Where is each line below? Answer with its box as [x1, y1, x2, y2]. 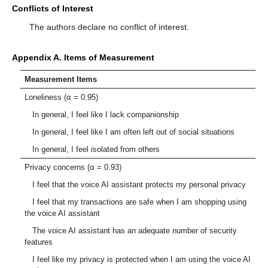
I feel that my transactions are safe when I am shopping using [25, 197, 247, 207]
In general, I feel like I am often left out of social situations [25, 127, 235, 137]
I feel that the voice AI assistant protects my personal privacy [25, 180, 246, 190]
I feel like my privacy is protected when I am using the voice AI [25, 255, 251, 264]
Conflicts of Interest [12, 4, 93, 14]
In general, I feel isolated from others [25, 145, 160, 154]
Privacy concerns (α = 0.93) [25, 163, 122, 172]
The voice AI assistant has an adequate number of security [25, 226, 237, 236]
